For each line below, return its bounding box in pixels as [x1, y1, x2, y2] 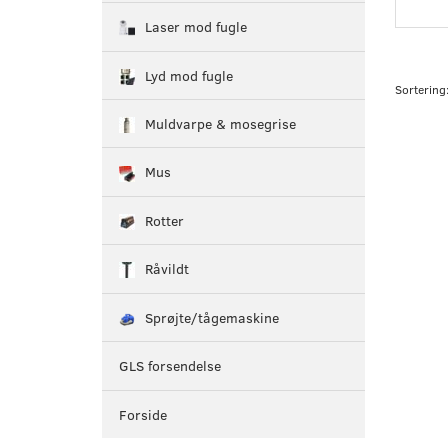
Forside [119, 405, 167, 425]
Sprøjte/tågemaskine [145, 308, 279, 328]
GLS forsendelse [119, 356, 221, 376]
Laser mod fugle [145, 17, 247, 37]
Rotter [145, 211, 184, 231]
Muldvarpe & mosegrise [145, 114, 296, 134]
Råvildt [145, 259, 189, 279]
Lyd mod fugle [145, 66, 233, 86]
